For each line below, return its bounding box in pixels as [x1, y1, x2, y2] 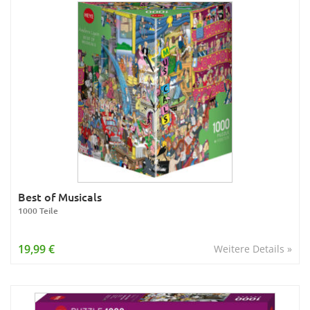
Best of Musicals [18, 189, 102, 204]
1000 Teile [18, 205, 58, 217]
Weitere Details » [214, 242, 292, 255]
